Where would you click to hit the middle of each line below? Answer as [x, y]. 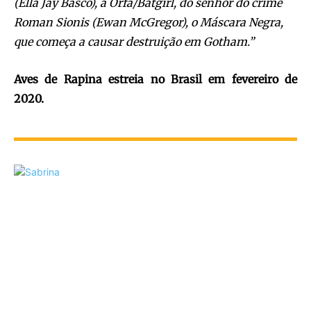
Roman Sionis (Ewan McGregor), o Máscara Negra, [149, 22]
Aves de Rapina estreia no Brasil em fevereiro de [155, 79]
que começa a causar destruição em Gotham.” [134, 41]
